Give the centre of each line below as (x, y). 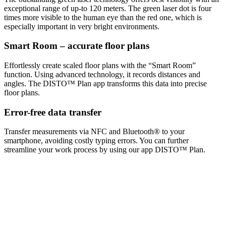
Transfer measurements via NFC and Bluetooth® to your (94, 132)
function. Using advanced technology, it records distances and (102, 74)
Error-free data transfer (53, 112)
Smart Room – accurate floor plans (77, 46)
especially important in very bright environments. (82, 26)
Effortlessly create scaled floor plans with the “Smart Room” (100, 65)
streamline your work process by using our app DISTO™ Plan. (105, 150)
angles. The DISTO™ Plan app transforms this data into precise (105, 83)
